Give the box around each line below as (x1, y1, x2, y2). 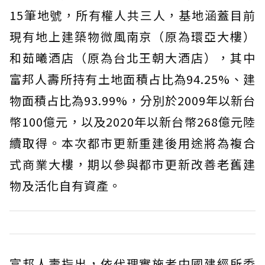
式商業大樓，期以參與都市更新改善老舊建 (9, 156, 256, 173)
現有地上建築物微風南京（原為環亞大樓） (9, 28, 256, 46)
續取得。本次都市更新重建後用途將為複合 (9, 134, 256, 152)
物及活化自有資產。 (9, 177, 121, 195)
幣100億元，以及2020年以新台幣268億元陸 (9, 113, 256, 131)
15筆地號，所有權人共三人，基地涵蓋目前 (9, 7, 256, 24)
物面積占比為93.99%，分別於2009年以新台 (9, 92, 256, 109)
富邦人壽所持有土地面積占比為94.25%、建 (9, 70, 256, 88)
